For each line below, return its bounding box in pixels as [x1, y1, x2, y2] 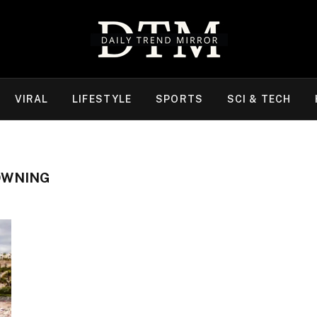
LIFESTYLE [72, 93, 132, 105]
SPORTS [156, 93, 203, 105]
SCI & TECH [226, 93, 292, 105]
